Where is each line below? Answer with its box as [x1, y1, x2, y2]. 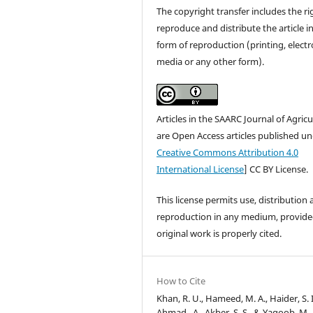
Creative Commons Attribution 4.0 [156, 145, 299, 159]
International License [156, 162, 245, 175]
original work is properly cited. [156, 226, 282, 240]
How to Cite [156, 274, 206, 287]
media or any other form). [156, 54, 265, 68]
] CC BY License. [244, 162, 309, 175]
